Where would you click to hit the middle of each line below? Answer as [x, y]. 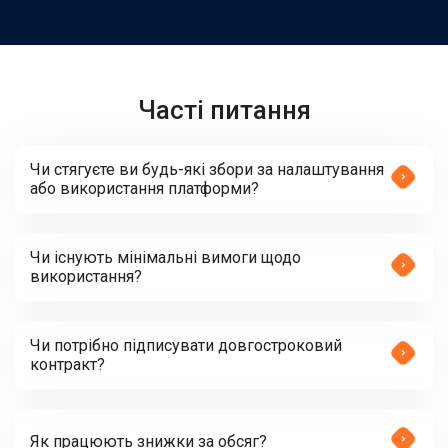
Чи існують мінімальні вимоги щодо [165, 257]
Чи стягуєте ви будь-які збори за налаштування [207, 169]
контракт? [67, 364]
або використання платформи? [144, 188]
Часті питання [224, 110]
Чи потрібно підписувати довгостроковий [186, 345]
